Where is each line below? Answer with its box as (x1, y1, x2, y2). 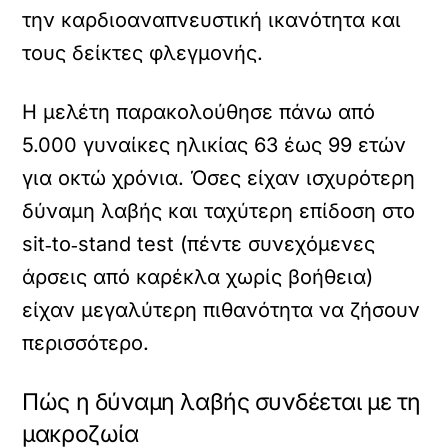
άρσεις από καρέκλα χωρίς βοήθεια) (22, 265, 374, 289)
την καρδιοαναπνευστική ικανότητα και (22, 8, 402, 32)
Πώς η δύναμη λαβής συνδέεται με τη (22, 388, 421, 416)
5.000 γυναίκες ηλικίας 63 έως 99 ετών (22, 133, 407, 157)
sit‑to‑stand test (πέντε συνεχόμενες (22, 232, 376, 256)
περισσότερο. (22, 331, 150, 355)
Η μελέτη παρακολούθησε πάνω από (22, 100, 376, 124)
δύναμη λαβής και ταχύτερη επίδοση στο (22, 199, 416, 223)
